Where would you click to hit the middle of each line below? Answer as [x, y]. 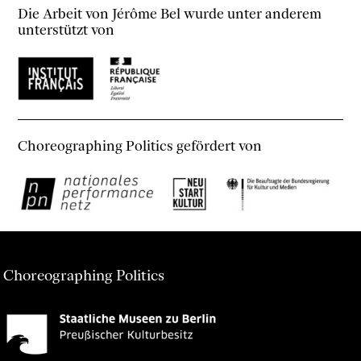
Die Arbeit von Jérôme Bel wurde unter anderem [170, 14]
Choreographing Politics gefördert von [140, 146]
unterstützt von [66, 30]
